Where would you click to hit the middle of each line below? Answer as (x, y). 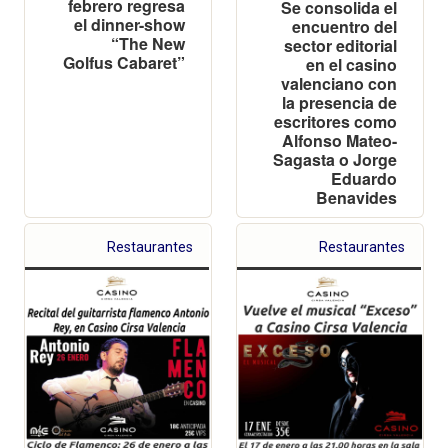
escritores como (335, 121)
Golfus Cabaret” (124, 62)
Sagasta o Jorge (335, 159)
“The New (148, 43)
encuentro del (344, 26)
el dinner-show (129, 24)
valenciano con (339, 83)
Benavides (356, 197)
